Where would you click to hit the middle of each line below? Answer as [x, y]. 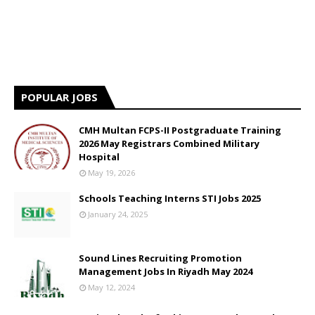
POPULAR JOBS [59, 97]
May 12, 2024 [111, 287]
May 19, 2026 [111, 173]
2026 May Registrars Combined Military [169, 143]
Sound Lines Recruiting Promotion [160, 258]
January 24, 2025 [118, 214]
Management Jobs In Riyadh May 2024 [166, 271]
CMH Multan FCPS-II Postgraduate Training [180, 130]
